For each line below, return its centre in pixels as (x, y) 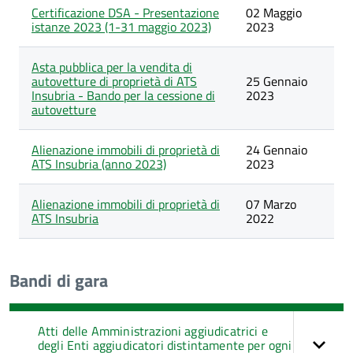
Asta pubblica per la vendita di (112, 67)
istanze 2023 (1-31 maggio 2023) (121, 27)
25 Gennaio (277, 81)
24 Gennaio (277, 150)
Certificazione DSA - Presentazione (125, 13)
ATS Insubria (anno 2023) (99, 164)
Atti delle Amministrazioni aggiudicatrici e (153, 331)
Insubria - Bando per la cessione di (123, 95)
